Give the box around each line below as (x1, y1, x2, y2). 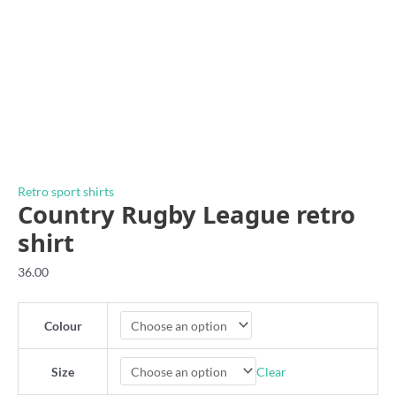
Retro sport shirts (18, 184, 114, 200)
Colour (43, 317, 82, 333)
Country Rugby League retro (18, 198, 355, 232)
